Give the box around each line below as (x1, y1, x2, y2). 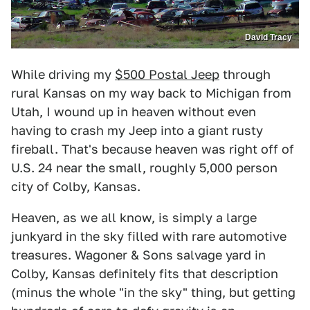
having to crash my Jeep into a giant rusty (11, 123, 263, 138)
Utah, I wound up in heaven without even (11, 104, 256, 120)
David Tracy (245, 33, 292, 43)
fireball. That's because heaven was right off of (11, 142, 294, 157)
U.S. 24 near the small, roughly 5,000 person (11, 161, 277, 176)
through (219, 67, 271, 82)
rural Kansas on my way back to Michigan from (11, 86, 291, 101)
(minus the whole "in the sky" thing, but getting (11, 285, 295, 300)
